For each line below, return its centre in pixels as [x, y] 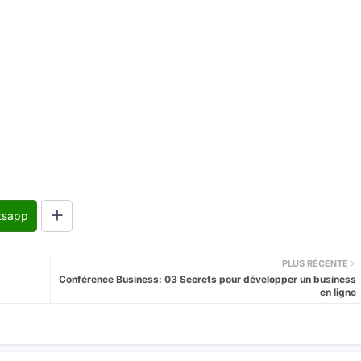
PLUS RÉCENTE [315, 263]
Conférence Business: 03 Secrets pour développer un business [207, 280]
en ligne [338, 293]
